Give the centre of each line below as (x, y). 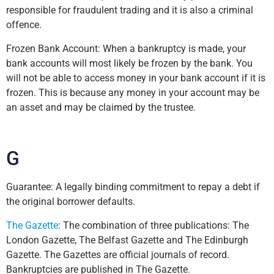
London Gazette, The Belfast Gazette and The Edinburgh (127, 240)
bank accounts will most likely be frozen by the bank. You (129, 63)
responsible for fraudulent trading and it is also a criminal (130, 10)
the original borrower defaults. (71, 202)
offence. (24, 25)
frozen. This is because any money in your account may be (133, 92)
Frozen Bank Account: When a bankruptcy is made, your (126, 48)
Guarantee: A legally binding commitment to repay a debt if (133, 187)
